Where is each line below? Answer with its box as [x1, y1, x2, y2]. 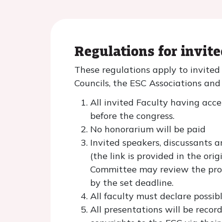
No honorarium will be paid [90, 123, 206, 135]
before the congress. [90, 110, 174, 121]
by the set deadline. [90, 177, 173, 188]
